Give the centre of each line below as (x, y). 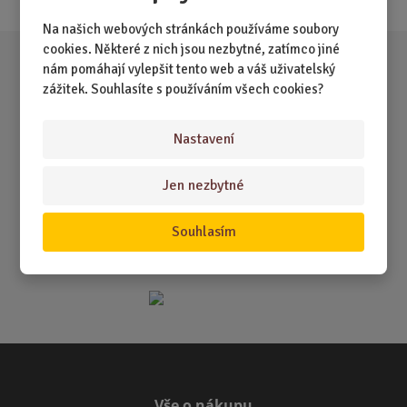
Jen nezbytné (203, 185)
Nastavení (203, 139)
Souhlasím (203, 232)
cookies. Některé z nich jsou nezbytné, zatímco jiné (192, 49)
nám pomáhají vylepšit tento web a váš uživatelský (189, 69)
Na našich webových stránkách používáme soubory (191, 29)
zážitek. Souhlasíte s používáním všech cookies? (184, 89)
